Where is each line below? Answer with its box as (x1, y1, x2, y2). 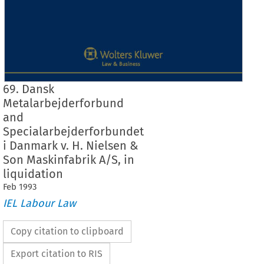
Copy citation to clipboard (10, 225, 124, 237)
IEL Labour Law (2, 196, 76, 210)
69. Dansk (2, 82, 54, 97)
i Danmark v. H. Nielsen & (2, 138, 138, 153)
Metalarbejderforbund (2, 96, 124, 111)
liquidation (2, 167, 63, 181)
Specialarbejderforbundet (2, 124, 144, 139)
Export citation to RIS (10, 247, 103, 259)
